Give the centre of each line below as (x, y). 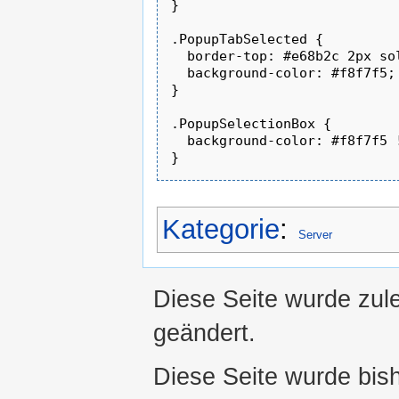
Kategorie (221, 229)
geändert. (204, 333)
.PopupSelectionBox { (252, 123)
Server (316, 234)
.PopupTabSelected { (248, 39)
